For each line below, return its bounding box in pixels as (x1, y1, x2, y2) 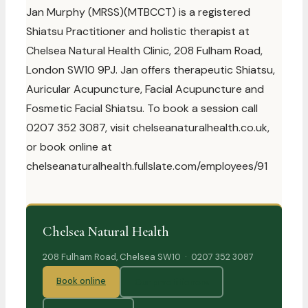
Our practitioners (134, 276, 209, 288)
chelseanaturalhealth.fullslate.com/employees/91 (26, 159, 267, 173)
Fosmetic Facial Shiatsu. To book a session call (26, 101, 258, 115)
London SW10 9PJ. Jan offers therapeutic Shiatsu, (26, 63, 275, 77)
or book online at (26, 140, 112, 154)
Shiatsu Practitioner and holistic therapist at (26, 24, 250, 38)
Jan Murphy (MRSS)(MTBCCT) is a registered (26, 5, 250, 19)
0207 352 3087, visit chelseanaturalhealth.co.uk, (26, 120, 269, 135)
